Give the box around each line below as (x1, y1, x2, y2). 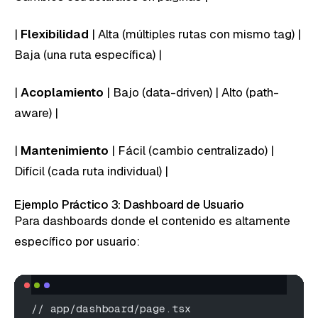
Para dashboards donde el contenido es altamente (14, 212, 290, 229)
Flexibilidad (21, 26, 89, 42)
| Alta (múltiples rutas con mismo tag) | (89, 26, 301, 42)
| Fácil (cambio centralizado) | (109, 142, 274, 158)
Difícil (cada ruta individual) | (14, 163, 168, 179)
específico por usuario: (14, 233, 140, 249)
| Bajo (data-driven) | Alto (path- (104, 84, 279, 100)
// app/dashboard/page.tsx (31, 301, 191, 315)
